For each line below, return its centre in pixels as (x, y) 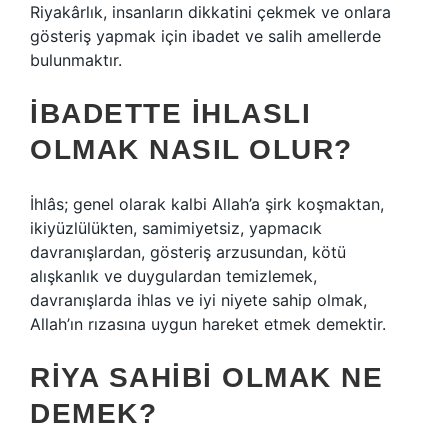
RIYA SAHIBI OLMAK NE (206, 377)
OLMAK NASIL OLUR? (191, 149)
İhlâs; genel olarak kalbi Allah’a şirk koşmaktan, (207, 204)
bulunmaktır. (76, 60)
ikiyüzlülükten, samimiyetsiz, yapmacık (176, 228)
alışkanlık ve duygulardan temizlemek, (173, 276)
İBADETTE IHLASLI (170, 113)
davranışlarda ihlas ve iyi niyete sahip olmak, (198, 300)
